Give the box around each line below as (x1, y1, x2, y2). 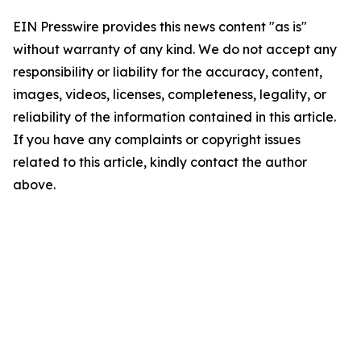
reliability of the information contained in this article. (13, 109, 336, 125)
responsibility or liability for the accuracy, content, (13, 64, 322, 80)
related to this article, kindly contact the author (13, 154, 307, 170)
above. (13, 176, 56, 193)
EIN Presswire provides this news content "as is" (13, 19, 307, 35)
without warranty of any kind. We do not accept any (13, 41, 337, 57)
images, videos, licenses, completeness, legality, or (13, 86, 326, 102)
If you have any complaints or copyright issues (13, 131, 301, 147)
